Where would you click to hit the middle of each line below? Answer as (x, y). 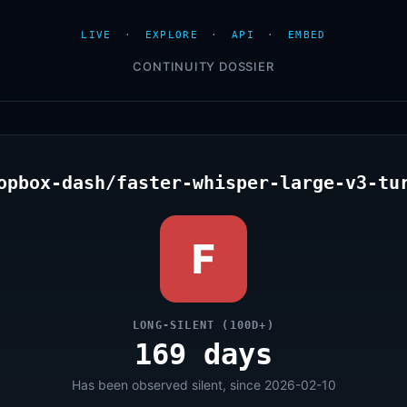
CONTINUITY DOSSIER (203, 66)
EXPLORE (171, 35)
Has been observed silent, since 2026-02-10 (203, 385)
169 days (203, 354)
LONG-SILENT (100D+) (203, 325)
